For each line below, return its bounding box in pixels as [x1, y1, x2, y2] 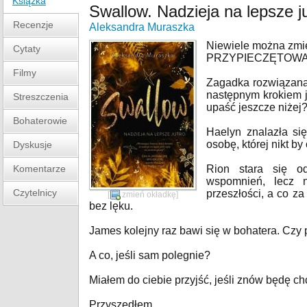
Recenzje [13, 19, 53, 30]
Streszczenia [13, 91, 69, 102]
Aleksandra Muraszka [89, 21, 195, 33]
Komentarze [13, 163, 66, 174]
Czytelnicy [13, 187, 57, 198]
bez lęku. [89, 200, 133, 212]
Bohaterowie [13, 115, 67, 126]
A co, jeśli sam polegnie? [89, 249, 210, 261]
